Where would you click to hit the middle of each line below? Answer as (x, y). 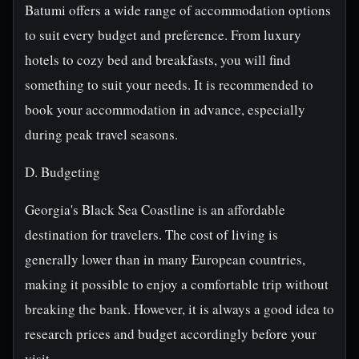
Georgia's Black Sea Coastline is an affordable (155, 210)
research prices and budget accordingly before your (171, 334)
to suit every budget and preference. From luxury (163, 35)
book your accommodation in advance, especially (165, 109)
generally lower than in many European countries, (165, 259)
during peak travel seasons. (101, 134)
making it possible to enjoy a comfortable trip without (177, 284)
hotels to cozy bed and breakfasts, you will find (158, 60)
